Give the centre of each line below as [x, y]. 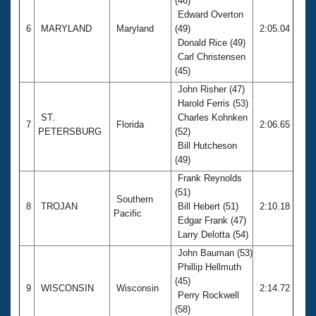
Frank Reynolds [208, 178]
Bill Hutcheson [206, 145]
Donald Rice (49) [210, 42]
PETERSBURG [71, 131]
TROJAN [59, 206]
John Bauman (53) [214, 253]
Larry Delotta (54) [213, 234]
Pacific [129, 213]
